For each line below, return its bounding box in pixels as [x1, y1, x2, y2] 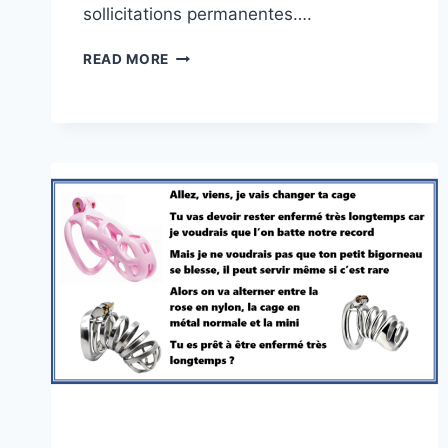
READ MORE [83, 51, 170, 68]
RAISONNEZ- [168, 46, 261, 63]
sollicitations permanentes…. [83, 4, 312, 25]
